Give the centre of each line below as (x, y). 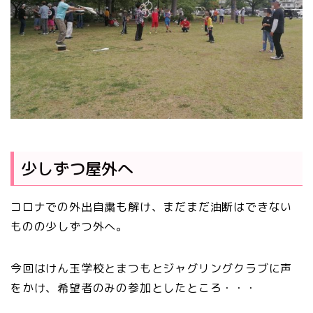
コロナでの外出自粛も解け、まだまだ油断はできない (152, 206)
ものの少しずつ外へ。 (69, 226)
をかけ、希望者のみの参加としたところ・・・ (134, 287)
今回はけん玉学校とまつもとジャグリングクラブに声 (152, 268)
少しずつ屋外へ (77, 168)
